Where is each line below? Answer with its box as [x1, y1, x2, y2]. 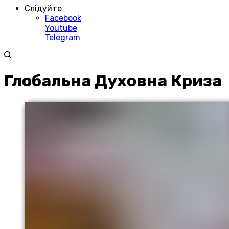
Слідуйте [25, 4, 62, 13]
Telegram [45, 33, 80, 42]
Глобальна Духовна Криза [4, 71, 222, 91]
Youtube [45, 23, 77, 33]
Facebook [45, 13, 81, 23]
